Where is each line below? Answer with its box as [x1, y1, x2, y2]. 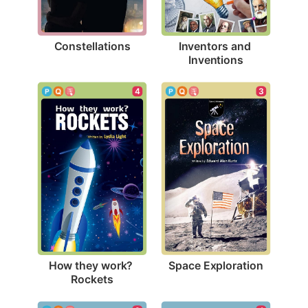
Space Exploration [168, 258, 263, 272]
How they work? [48, 258, 133, 272]
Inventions [188, 52, 244, 67]
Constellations [54, 38, 131, 53]
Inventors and [178, 38, 251, 53]
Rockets [71, 272, 113, 286]
